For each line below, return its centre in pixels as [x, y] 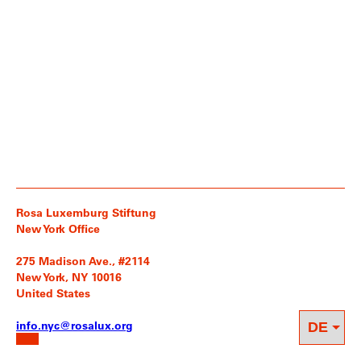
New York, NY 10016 [69, 277]
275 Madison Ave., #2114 [83, 261]
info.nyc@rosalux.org [75, 325]
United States [53, 293]
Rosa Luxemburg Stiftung [86, 212]
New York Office [58, 228]
